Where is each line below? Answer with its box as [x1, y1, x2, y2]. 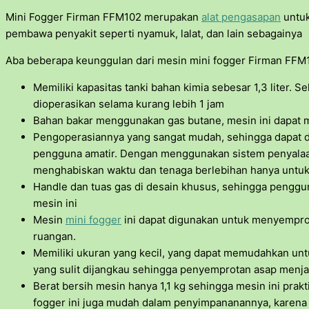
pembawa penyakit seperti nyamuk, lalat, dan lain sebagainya [6, 26, 302, 40]
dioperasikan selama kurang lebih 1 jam [33, 97, 224, 110]
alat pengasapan [201, 10, 281, 23]
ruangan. [33, 229, 76, 243]
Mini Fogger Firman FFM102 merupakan [6, 10, 201, 23]
